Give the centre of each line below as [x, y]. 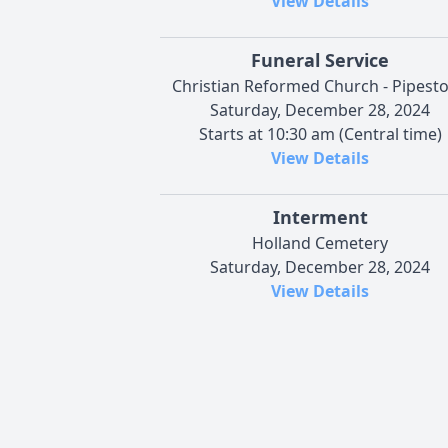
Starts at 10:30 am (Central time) [320, 134]
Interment [320, 217]
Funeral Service [320, 60]
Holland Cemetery [320, 243]
